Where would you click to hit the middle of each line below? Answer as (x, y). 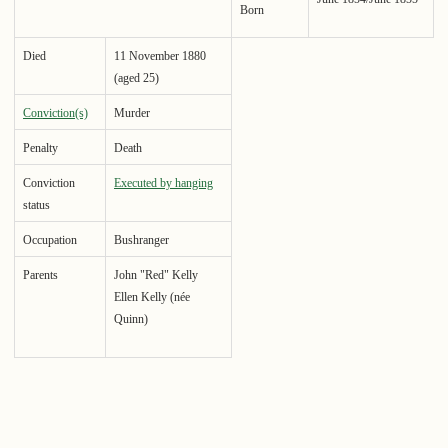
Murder (132, 112)
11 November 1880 (160, 55)
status (36, 204)
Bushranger (141, 239)
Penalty (40, 147)
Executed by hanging (163, 182)
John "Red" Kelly (156, 274)
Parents (40, 274)
